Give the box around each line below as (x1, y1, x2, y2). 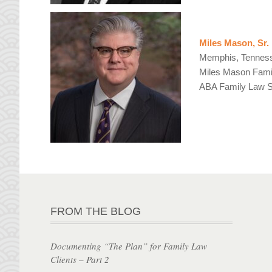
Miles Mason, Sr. (199, 38, 270, 49)
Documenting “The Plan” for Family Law (50, 239, 208, 252)
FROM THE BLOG (50, 205, 141, 217)
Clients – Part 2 (50, 253, 110, 265)
